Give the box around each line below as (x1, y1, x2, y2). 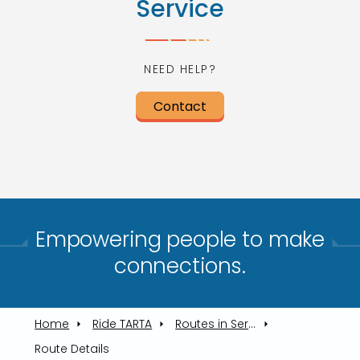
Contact (153, 96, 207, 116)
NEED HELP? (144, 60, 216, 77)
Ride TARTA (92, 315, 153, 332)
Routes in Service (175, 315, 249, 332)
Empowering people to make (35, 224, 325, 254)
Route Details (35, 340, 110, 357)
